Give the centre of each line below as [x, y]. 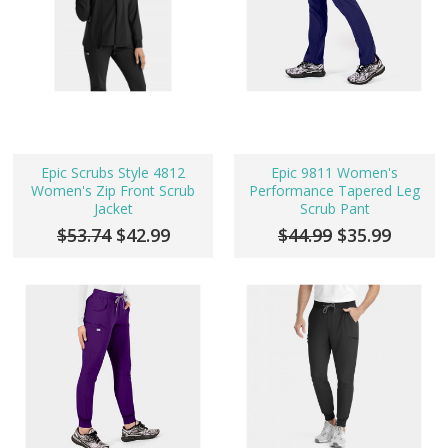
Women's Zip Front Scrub [113, 190]
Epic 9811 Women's [334, 172]
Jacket [113, 208]
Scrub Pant [334, 208]
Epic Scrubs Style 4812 [113, 172]
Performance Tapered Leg [334, 190]
